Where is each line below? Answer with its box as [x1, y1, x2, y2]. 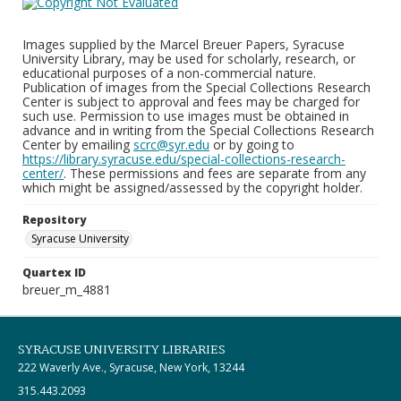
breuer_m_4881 [22, 281, 111, 298]
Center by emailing [22, 136, 133, 153]
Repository [22, 212, 86, 227]
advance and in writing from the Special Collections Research [22, 122, 374, 139]
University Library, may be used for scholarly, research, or [22, 50, 355, 67]
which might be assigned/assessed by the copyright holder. [22, 179, 363, 196]
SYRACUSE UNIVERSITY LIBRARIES [18, 340, 226, 360]
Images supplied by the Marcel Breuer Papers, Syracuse [22, 36, 345, 53]
